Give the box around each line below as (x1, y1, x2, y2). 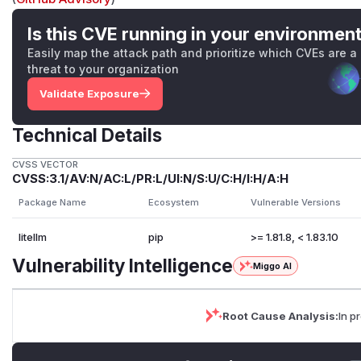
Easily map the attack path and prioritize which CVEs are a (27, 46, 358, 60)
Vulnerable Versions (250, 197, 341, 209)
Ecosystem (147, 197, 199, 209)
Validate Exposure (39, 87, 139, 101)
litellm (18, 230, 47, 244)
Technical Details (12, 124, 163, 147)
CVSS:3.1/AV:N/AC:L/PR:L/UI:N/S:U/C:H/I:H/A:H (12, 172, 289, 187)
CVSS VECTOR (12, 159, 79, 171)
